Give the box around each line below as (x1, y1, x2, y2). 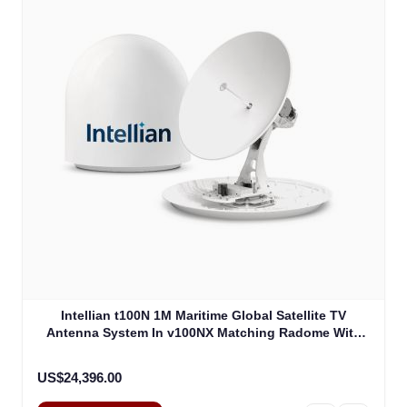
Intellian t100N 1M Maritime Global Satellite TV (61, 308, 346, 323)
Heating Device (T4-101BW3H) (111, 342, 296, 358)
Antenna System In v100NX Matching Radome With (45, 325, 362, 341)
